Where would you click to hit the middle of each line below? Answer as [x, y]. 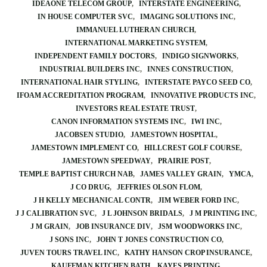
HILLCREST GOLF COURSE [192, 148]
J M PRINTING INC [222, 213]
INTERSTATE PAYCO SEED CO [197, 82]
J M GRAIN [49, 226]
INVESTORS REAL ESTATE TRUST [135, 108]
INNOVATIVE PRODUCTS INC [202, 95]
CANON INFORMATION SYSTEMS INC [117, 122]
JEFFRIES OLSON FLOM [159, 187]
